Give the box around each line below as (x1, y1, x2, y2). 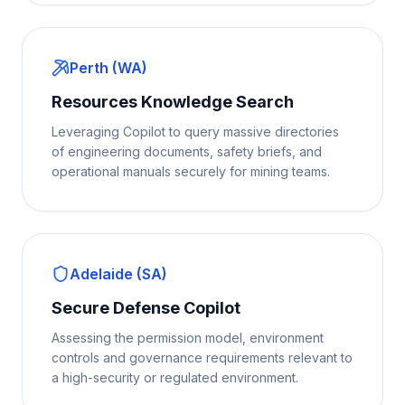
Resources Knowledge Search (52, 92, 294, 111)
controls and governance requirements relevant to (52, 350, 353, 365)
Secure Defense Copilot (52, 298, 240, 317)
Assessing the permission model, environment (52, 330, 324, 345)
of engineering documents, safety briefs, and (52, 144, 322, 159)
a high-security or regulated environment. (52, 370, 298, 385)
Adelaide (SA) (70, 265, 167, 283)
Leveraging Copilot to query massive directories (52, 124, 339, 139)
